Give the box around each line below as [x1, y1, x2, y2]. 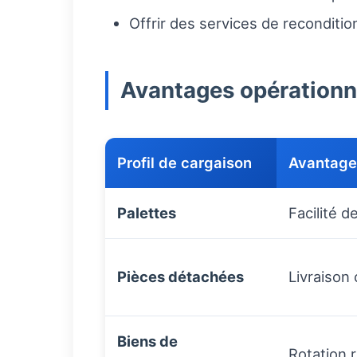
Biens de [117, 332, 178, 351]
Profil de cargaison [117, 154, 252, 172]
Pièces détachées [117, 268, 244, 286]
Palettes [117, 204, 176, 222]
